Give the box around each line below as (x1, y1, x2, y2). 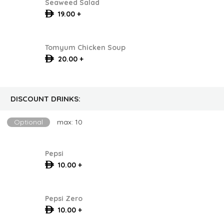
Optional (14, 117, 43, 126)
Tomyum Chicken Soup (44, 42, 125, 52)
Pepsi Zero (44, 193, 82, 203)
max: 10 (57, 117, 82, 126)
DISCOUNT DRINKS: (10, 94, 80, 103)
